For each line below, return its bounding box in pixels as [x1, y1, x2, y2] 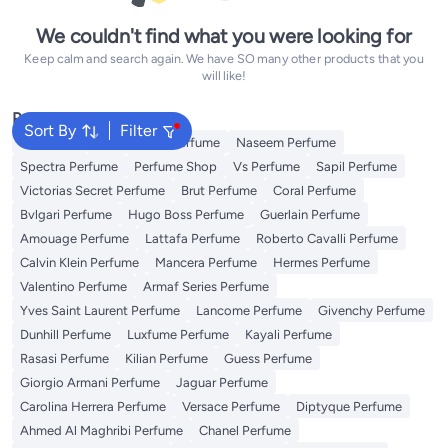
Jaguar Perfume [176, 375, 268, 390]
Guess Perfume [224, 351, 312, 366]
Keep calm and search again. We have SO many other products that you [24, 51, 424, 67]
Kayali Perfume [245, 327, 332, 342]
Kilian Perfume [125, 351, 208, 366]
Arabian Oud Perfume [95, 135, 220, 150]
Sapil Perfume [316, 159, 397, 174]
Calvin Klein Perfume [20, 255, 139, 270]
